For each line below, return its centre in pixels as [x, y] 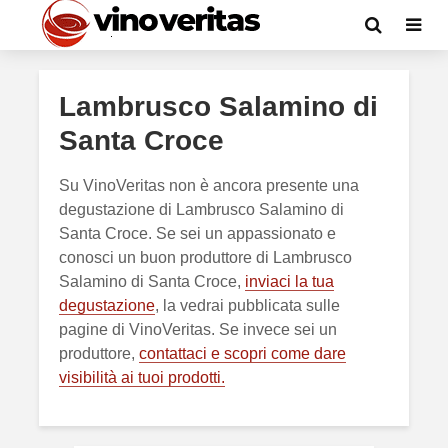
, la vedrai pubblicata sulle [247, 305]
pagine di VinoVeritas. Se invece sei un [198, 329]
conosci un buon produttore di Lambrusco [205, 257]
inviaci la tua [289, 281]
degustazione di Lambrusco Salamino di [201, 209]
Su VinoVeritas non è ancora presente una [209, 185]
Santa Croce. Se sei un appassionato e [197, 233]
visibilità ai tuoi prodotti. [142, 377]
